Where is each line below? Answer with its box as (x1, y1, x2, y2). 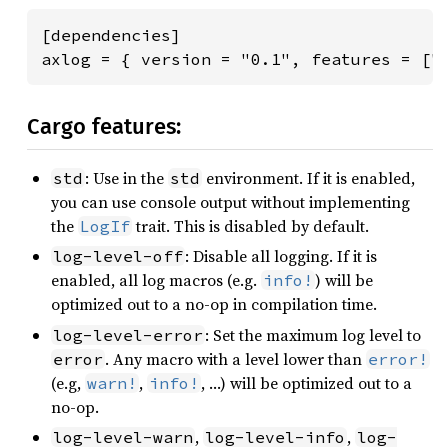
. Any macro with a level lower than (105, 347, 366, 370)
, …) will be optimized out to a (201, 371, 412, 394)
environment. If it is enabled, (202, 167, 415, 189)
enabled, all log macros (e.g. (51, 269, 261, 292)
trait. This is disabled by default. (132, 215, 369, 237)
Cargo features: (27, 113, 181, 140)
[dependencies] (41, 25, 181, 45)
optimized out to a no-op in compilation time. (51, 293, 377, 316)
